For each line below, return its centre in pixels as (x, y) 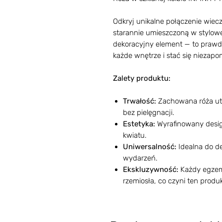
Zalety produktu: (142, 78)
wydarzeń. (140, 158)
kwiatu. (135, 135)
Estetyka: (139, 124)
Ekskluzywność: (151, 169)
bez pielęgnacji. (149, 112)
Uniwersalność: (150, 147)
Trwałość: (140, 101)
